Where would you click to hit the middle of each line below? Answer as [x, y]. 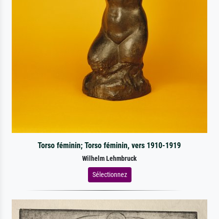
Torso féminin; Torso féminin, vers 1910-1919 [109, 145]
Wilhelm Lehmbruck [109, 158]
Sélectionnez [109, 174]
